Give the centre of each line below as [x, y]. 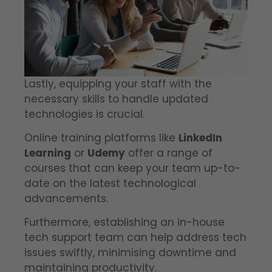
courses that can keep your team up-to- [132, 168]
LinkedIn [200, 138]
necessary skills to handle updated [116, 99]
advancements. [66, 199]
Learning [48, 153]
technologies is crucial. [84, 114]
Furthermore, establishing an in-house [124, 223]
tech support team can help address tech [135, 238]
